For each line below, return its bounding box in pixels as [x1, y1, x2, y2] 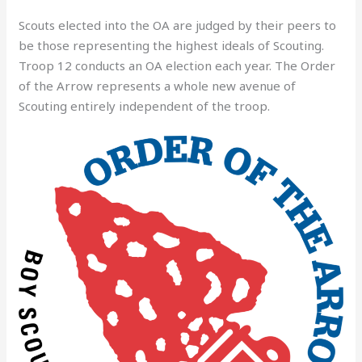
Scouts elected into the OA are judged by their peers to [19, 17, 337, 34]
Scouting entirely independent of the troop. [19, 98, 271, 115]
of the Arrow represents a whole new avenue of [19, 78, 297, 95]
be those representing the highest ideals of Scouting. [19, 37, 325, 54]
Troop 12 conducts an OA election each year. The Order [19, 57, 336, 74]
